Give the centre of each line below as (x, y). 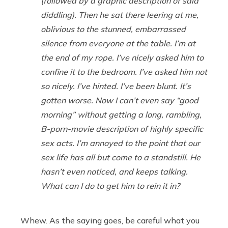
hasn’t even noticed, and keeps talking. (114, 172)
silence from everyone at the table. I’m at (118, 44)
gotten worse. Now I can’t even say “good (120, 101)
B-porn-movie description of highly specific (122, 129)
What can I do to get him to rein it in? (110, 186)
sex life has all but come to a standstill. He (121, 158)
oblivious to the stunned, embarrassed (113, 29)
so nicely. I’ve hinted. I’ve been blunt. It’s (116, 86)
